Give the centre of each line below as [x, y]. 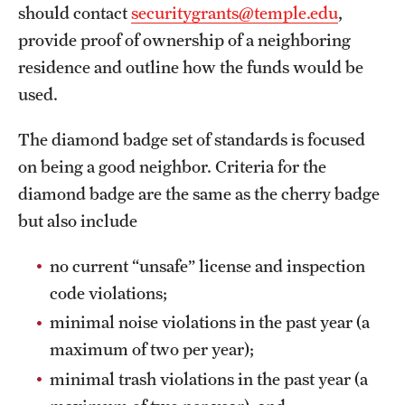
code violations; [110, 292]
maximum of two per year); [154, 349]
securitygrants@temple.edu [235, 12]
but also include [81, 220]
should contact [75, 12]
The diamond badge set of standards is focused [192, 139]
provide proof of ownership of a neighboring [184, 39]
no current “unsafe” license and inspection [207, 265]
